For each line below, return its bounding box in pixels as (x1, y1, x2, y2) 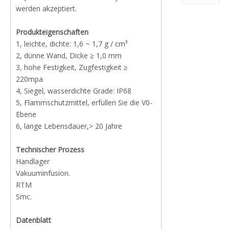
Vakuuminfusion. (16, 168, 70, 178)
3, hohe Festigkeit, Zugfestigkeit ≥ (16, 62, 128, 72)
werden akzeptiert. (16, 4, 77, 13)
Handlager (16, 156, 50, 166)
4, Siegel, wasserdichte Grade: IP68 (16, 86, 131, 96)
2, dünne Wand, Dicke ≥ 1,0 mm (16, 51, 122, 60)
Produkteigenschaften (16, 27, 88, 37)
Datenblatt (16, 215, 51, 225)
